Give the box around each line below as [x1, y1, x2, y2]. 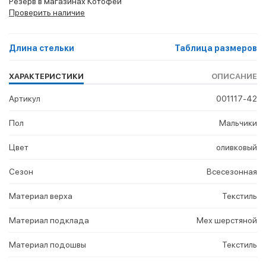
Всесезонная [207, 167, 257, 177]
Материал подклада [9, 216, 89, 226]
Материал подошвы [9, 240, 86, 250]
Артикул [9, 94, 40, 104]
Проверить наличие [9, 8, 85, 18]
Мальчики [219, 118, 257, 128]
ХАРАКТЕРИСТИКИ [9, 72, 84, 81]
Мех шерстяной [197, 216, 257, 226]
